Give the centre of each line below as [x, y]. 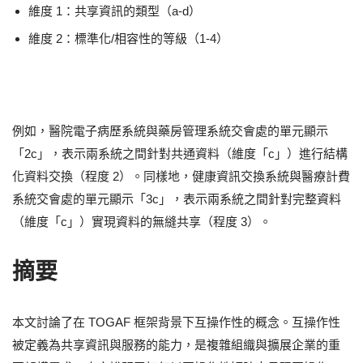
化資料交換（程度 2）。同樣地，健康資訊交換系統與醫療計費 [181, 176]
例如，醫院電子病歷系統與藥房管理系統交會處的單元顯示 [170, 130]
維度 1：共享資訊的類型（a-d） [115, 11]
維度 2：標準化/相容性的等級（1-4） [128, 38]
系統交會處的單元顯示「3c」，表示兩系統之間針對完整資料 [177, 199]
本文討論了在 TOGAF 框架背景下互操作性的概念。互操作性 [176, 322]
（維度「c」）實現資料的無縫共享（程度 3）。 [142, 221]
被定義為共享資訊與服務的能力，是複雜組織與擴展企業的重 [176, 344]
